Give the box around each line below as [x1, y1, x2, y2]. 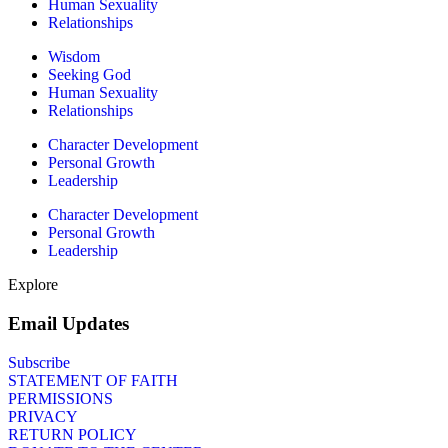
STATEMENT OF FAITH [8, 371, 178, 389]
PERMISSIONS [8, 389, 113, 407]
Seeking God [48, 66, 131, 84]
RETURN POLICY [8, 425, 137, 443]
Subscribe [8, 353, 70, 371]
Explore [8, 276, 58, 294]
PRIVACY [8, 407, 78, 425]
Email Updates [8, 312, 129, 334]
